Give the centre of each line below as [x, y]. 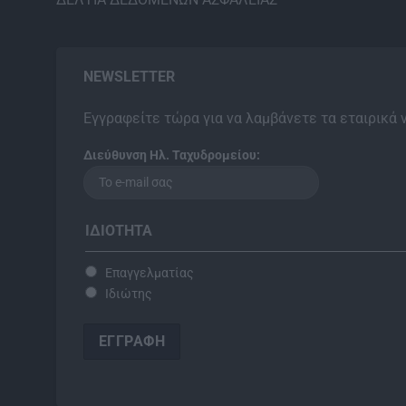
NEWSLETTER [129, 76]
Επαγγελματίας [150, 274]
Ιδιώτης [129, 295]
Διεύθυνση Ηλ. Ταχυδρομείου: [172, 156]
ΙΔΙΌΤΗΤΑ [119, 231]
